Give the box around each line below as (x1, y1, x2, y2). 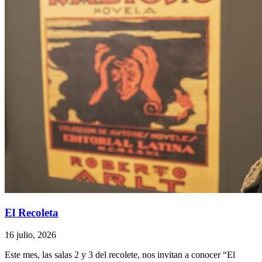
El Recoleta (5, 206, 58, 219)
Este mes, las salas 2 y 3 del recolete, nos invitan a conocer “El (5, 250, 235, 260)
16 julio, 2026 (5, 230, 56, 240)
